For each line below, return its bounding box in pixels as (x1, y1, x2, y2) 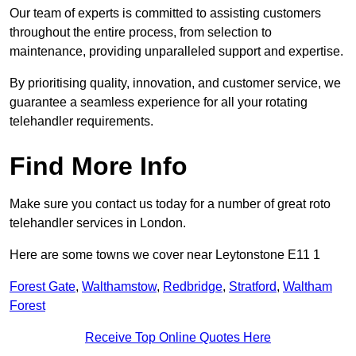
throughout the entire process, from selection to (10, 25, 272, 40)
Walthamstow (82, 280, 157, 294)
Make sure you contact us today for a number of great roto (10, 197, 331, 211)
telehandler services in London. (10, 216, 186, 230)
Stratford (229, 280, 277, 294)
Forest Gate (10, 280, 75, 294)
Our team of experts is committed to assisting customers (10, 6, 321, 21)
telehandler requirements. (10, 114, 153, 129)
